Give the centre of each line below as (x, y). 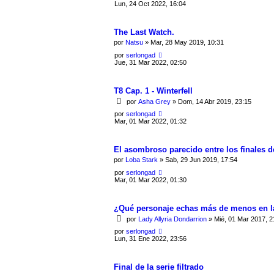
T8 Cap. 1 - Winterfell (153, 91)
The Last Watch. (144, 32)
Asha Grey (154, 102)
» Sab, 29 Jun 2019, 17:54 (198, 160)
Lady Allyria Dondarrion (172, 219)
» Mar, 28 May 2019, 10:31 (183, 43)
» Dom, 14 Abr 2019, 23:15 (211, 102)
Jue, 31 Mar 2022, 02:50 (150, 62)
